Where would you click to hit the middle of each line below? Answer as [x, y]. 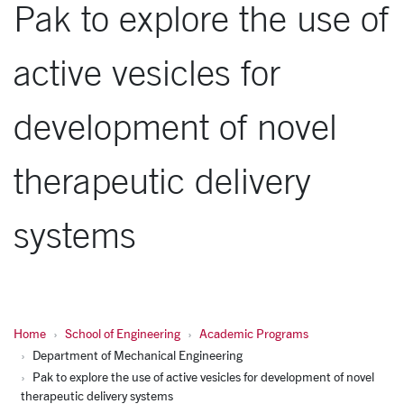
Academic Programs [254, 333]
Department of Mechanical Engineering [138, 355]
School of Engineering [123, 333]
